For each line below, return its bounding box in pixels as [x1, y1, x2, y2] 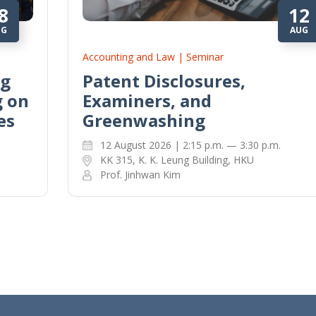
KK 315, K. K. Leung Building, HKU [99, 153, 254, 167]
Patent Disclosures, [82, 69, 245, 93]
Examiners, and [82, 89, 212, 113]
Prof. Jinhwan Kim [99, 168, 181, 182]
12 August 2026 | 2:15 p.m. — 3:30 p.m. [99, 138, 281, 152]
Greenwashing [82, 109, 205, 133]
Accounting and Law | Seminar [82, 50, 224, 64]
